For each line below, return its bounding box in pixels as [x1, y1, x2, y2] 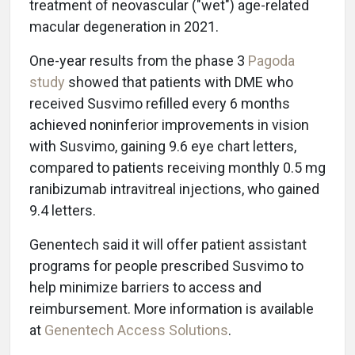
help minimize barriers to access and [29, 279, 261, 296]
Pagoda [248, 52, 295, 69]
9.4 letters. [29, 202, 99, 219]
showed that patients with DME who [65, 74, 293, 90]
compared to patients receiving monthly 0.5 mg [29, 159, 326, 176]
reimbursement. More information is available [29, 300, 314, 317]
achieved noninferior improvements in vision [29, 116, 309, 133]
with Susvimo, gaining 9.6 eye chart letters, [29, 138, 296, 155]
